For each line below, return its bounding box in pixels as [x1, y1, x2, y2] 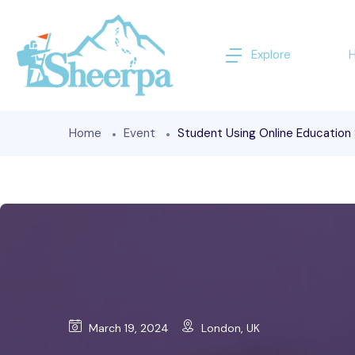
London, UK [198, 321, 260, 336]
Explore [251, 47, 292, 63]
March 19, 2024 [86, 321, 169, 336]
